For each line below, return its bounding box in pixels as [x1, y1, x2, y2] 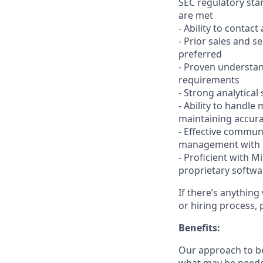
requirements [178, 73, 240, 86]
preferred [178, 48, 222, 60]
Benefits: [178, 221, 220, 234]
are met [178, 9, 213, 22]
